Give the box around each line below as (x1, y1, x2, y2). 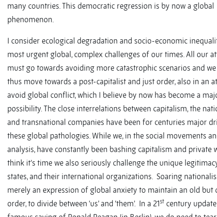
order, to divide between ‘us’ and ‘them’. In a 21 (7, 199, 160, 209)
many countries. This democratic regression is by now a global (7, 1, 214, 11)
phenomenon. (7, 15, 54, 25)
